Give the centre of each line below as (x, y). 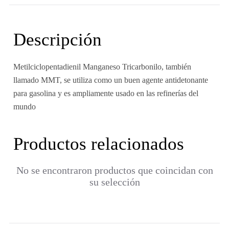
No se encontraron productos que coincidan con (114, 170)
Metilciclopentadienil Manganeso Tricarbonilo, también (102, 67)
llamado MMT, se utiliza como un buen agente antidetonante (110, 80)
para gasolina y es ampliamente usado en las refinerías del (106, 93)
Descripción (57, 40)
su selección (114, 182)
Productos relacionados (98, 144)
